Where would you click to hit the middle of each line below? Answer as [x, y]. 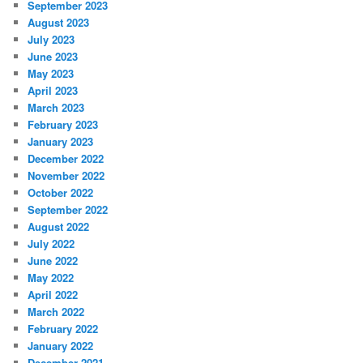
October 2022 [61, 192]
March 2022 [56, 311]
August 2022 [59, 226]
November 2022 [66, 175]
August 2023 [59, 22]
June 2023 [53, 56]
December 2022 [66, 158]
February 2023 [63, 124]
